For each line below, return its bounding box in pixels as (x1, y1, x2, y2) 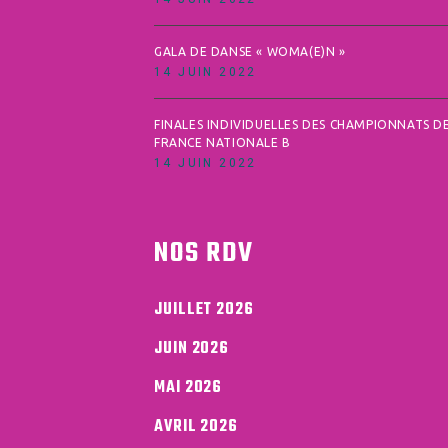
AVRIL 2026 (154, 413, 238, 440)
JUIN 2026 (154, 335, 230, 362)
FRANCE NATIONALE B (154, 135, 291, 149)
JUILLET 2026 (154, 296, 254, 323)
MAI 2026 (154, 374, 223, 401)
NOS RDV (154, 231, 254, 275)
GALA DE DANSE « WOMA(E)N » (154, 44, 346, 58)
